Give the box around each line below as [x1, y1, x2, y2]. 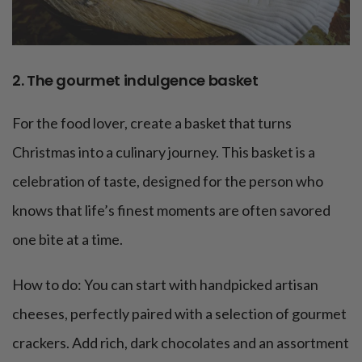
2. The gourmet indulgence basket [12, 70, 259, 91]
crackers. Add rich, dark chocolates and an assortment [12, 334, 349, 352]
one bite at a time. [12, 230, 123, 249]
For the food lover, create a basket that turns [12, 114, 292, 133]
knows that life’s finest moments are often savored [12, 201, 330, 220]
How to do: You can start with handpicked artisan [12, 276, 318, 294]
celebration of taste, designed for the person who [12, 172, 323, 191]
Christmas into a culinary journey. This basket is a [12, 143, 315, 162]
